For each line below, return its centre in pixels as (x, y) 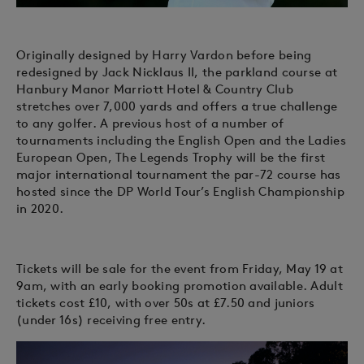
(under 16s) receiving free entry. (111, 320)
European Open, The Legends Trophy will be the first (171, 158)
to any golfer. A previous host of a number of (150, 123)
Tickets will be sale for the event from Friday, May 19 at (180, 269)
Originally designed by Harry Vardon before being (164, 55)
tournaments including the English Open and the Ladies (181, 141)
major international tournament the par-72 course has (179, 175)
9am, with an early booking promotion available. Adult (180, 286)
